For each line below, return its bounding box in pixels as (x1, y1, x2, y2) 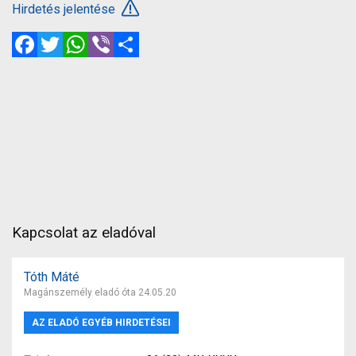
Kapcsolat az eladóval (12, 223, 156, 242)
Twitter (63, 29, 102, 45)
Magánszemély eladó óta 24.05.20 (24, 286, 176, 298)
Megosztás (139, 29, 203, 45)
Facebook (37, 29, 92, 45)
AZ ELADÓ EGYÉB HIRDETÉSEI (32, 316, 171, 328)
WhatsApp (88, 29, 145, 45)
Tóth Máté (24, 269, 79, 284)
